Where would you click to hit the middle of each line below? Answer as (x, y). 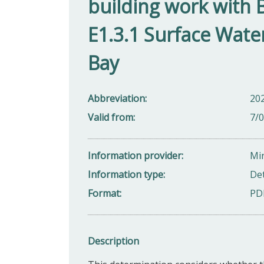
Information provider (135, 155)
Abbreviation (116, 98)
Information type (126, 174)
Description (113, 241)
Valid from (110, 117)
